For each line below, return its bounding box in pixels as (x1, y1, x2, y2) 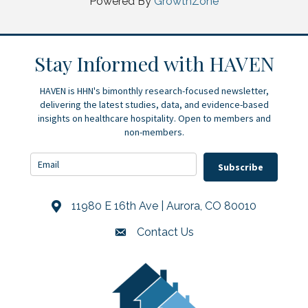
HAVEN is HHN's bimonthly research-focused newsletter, (39, 85, 269, 98)
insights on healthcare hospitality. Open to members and (37, 112, 271, 125)
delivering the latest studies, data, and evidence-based (39, 98, 269, 111)
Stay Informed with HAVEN (34, 50, 274, 77)
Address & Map (51, 201, 129, 214)
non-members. (124, 126, 184, 139)
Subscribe (218, 161, 263, 174)
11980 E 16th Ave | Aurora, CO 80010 (71, 199, 256, 213)
